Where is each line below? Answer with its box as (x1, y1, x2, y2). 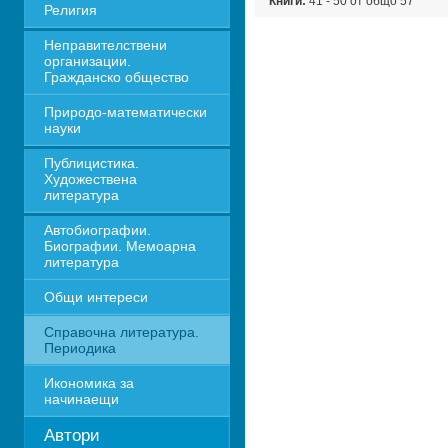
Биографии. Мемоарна (43, 238, 196, 254)
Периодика (43, 340, 116, 356)
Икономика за (43, 375, 134, 391)
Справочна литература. (43, 324, 199, 340)
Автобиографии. (43, 222, 151, 238)
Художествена (43, 171, 137, 187)
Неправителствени (43, 37, 167, 53)
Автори (43, 426, 100, 445)
